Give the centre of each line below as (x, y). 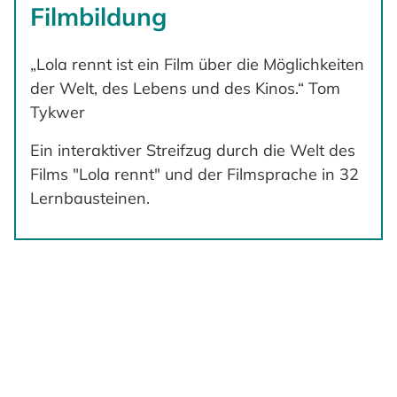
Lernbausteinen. (90, 198)
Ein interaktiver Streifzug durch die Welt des (193, 150)
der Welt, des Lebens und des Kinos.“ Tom (185, 88)
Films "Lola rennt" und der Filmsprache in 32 (195, 174)
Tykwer (60, 112)
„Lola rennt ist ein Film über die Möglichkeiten (197, 64)
